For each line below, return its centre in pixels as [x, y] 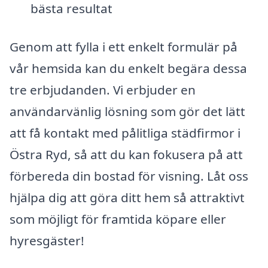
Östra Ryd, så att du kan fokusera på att [126, 155]
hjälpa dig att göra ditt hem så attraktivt [127, 198]
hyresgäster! [47, 241]
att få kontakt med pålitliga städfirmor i [125, 133]
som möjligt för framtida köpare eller [118, 219]
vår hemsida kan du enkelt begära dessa [128, 68]
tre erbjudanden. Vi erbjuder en [103, 90]
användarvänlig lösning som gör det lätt [127, 112]
